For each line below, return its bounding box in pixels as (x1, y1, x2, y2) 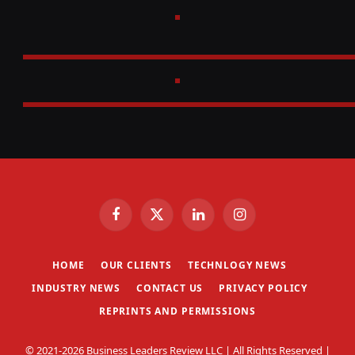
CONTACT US (136, 281, 204, 296)
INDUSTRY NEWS (31, 281, 120, 296)
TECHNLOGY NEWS (187, 258, 287, 273)
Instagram (238, 213, 288, 228)
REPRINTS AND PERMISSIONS (98, 304, 257, 319)
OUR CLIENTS (100, 258, 172, 273)
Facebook (114, 213, 161, 228)
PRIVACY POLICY (219, 281, 308, 296)
